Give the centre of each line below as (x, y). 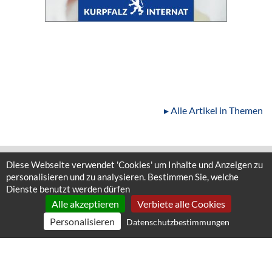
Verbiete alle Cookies (181, 204)
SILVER (24, 248)
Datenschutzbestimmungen (178, 222)
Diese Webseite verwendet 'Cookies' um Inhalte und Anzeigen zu (134, 165)
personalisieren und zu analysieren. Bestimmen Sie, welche (122, 177)
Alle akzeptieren (85, 204)
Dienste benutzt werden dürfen (68, 189)
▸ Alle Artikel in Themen (213, 110)
